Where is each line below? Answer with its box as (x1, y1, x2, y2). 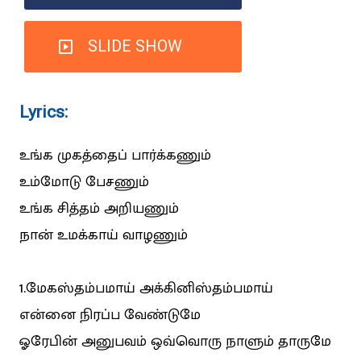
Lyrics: (19, 101, 68, 122)
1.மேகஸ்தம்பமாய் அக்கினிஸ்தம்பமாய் (19, 276, 273, 301)
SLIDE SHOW (88, 36, 182, 56)
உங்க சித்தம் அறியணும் (19, 197, 179, 222)
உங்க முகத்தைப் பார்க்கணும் (19, 143, 211, 168)
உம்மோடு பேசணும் (19, 170, 149, 195)
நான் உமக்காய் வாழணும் (19, 223, 188, 248)
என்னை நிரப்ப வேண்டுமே (19, 303, 201, 328)
